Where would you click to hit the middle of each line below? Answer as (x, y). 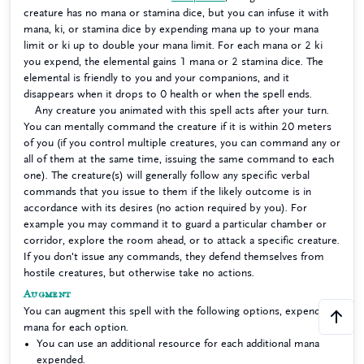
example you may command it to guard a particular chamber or (175, 224)
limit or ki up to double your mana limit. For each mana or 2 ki (173, 45)
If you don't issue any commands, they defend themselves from (174, 256)
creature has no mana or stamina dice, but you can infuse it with (176, 13)
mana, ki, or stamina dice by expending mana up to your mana (171, 29)
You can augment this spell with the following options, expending (179, 311)
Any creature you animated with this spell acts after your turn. (182, 110)
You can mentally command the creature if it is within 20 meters (178, 126)
